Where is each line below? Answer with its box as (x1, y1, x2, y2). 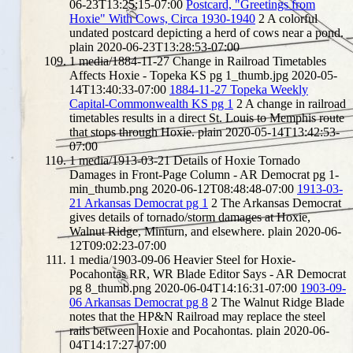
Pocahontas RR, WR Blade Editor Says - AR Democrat (69, 266, 346, 281)
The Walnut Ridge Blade (221, 295, 344, 309)
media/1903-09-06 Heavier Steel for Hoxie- (79, 252, 295, 266)
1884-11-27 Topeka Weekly (169, 82, 308, 96)
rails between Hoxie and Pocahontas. (69, 323, 253, 337)
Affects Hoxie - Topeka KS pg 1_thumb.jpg (69, 68, 288, 82)
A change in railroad (245, 96, 346, 110)
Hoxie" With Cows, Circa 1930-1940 (69, 11, 255, 25)
